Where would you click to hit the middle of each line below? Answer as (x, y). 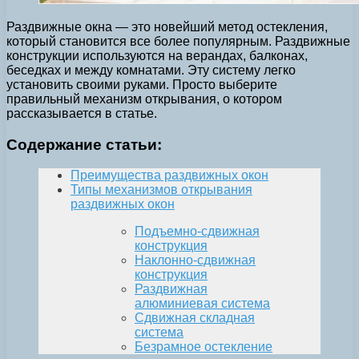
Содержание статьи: (84, 144)
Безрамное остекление (204, 347)
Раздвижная (171, 289)
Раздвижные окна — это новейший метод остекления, (167, 26)
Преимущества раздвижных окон (169, 175)
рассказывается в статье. (82, 113)
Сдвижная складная (195, 318)
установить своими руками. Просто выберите (142, 84)
